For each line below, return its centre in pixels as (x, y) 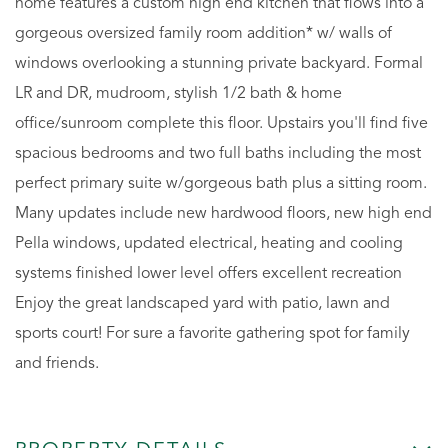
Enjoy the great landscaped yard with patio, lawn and (202, 304)
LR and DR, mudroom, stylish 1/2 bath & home (178, 94)
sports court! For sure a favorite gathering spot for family (212, 334)
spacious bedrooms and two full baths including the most (218, 154)
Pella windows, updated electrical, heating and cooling (209, 244)
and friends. (57, 364)
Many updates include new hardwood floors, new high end (223, 214)
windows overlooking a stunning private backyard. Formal (219, 64)
